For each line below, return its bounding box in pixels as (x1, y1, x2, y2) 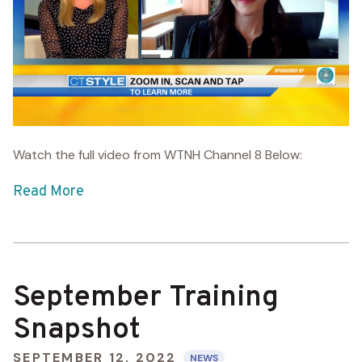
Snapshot (13, 311, 141, 349)
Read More (13, 182, 84, 201)
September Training (13, 279, 279, 317)
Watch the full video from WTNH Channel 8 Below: (13, 145, 305, 163)
